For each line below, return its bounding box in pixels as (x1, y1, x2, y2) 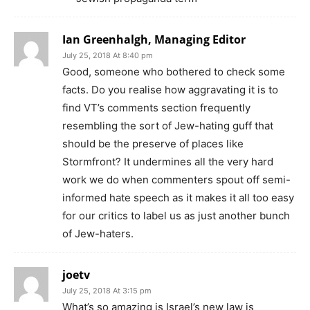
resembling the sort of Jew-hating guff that (62, 118, 273, 132)
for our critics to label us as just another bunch (62, 208, 290, 222)
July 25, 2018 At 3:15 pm (62, 285, 152, 295)
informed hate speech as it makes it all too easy (62, 190, 294, 204)
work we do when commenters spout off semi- (62, 172, 291, 186)
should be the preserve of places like (62, 136, 244, 150)
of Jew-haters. (62, 226, 134, 240)
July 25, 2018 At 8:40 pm (62, 50, 153, 60)
